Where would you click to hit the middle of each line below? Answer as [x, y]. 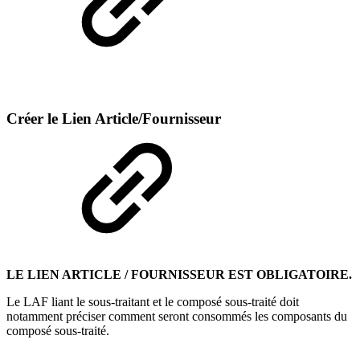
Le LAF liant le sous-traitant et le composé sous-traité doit [153, 301]
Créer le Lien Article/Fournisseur [114, 119]
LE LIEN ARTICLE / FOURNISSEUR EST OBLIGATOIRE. [179, 274]
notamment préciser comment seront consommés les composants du [177, 316]
